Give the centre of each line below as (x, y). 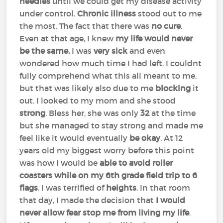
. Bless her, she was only (93, 113)
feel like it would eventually (75, 138)
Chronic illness (108, 13)
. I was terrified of (72, 188)
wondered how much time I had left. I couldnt (111, 63)
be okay (145, 138)
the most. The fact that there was (86, 26)
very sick (112, 51)
